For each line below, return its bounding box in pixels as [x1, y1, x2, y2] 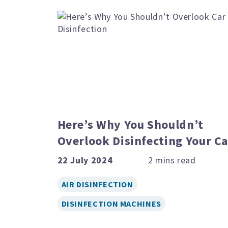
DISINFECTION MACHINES [61, 198, 161, 209]
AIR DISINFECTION [61, 179, 133, 189]
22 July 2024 [57, 154, 113, 166]
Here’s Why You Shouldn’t [57, 116, 204, 132]
